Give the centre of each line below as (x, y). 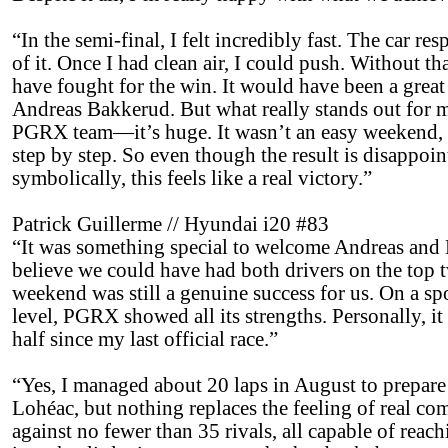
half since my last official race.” (145, 339)
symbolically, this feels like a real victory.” (192, 178)
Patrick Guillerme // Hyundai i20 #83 (170, 224)
